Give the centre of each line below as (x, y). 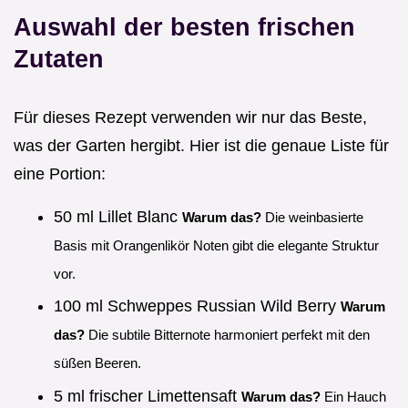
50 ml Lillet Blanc (118, 216)
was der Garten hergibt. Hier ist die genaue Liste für (201, 145)
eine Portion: (60, 173)
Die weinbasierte (312, 217)
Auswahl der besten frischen (184, 26)
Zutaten (59, 58)
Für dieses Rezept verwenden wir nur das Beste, (190, 117)
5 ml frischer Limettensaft (148, 396)
